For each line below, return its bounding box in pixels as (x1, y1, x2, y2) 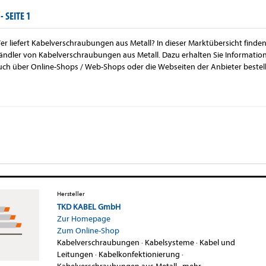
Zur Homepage (56, 213, 110, 224)
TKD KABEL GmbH (56, 201, 121, 212)
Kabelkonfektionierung (98, 249, 180, 259)
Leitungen (56, 249, 93, 259)
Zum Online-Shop (56, 225, 119, 236)
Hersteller (56, 189, 85, 198)
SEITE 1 (5, 9, 31, 23)
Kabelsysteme (144, 237, 194, 248)
